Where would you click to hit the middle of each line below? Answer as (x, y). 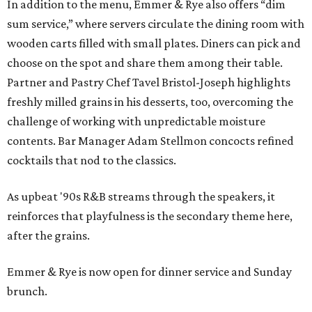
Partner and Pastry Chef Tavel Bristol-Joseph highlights (149, 83)
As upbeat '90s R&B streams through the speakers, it (141, 197)
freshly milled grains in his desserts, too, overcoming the (150, 102)
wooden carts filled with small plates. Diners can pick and (154, 44)
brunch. (27, 291)
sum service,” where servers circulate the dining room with (156, 24)
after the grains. (48, 236)
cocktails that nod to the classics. (92, 161)
